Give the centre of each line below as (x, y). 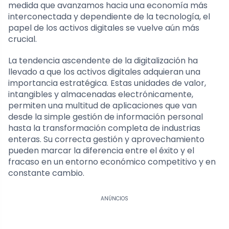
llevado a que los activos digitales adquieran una (104, 72)
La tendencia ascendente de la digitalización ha (103, 60)
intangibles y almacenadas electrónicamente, (101, 94)
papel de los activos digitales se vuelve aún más (104, 28)
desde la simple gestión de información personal (106, 117)
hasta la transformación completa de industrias (104, 128)
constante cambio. (46, 173)
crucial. (22, 39)
